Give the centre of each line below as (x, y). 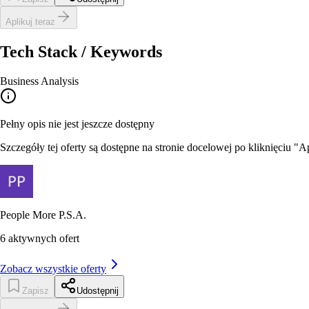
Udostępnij (98, 290)
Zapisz (36, 290)
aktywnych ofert (44, 238)
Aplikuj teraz (30, 21)
